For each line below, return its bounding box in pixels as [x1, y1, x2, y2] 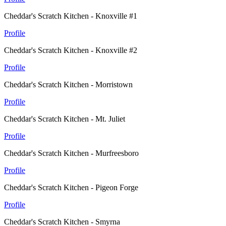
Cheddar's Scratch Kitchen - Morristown [4, 80, 133, 89]
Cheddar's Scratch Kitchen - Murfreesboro [4, 149, 139, 158]
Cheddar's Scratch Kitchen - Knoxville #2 [4, 46, 137, 55]
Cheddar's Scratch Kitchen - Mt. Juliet [4, 115, 125, 124]
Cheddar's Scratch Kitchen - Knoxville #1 [4, 12, 137, 21]
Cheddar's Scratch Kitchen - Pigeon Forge [4, 183, 138, 192]
